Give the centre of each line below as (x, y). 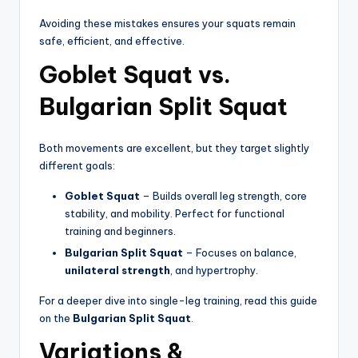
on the (56, 318)
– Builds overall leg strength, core (223, 195)
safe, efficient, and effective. (112, 40)
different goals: (77, 165)
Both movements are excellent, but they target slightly (174, 147)
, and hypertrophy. (214, 270)
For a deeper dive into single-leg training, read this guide (178, 300)
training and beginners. (120, 231)
